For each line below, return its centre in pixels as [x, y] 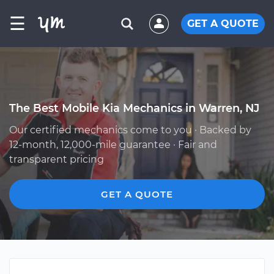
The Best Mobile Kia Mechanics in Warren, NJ [134, 108]
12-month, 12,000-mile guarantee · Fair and [113, 145]
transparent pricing [57, 159]
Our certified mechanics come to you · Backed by [130, 130]
